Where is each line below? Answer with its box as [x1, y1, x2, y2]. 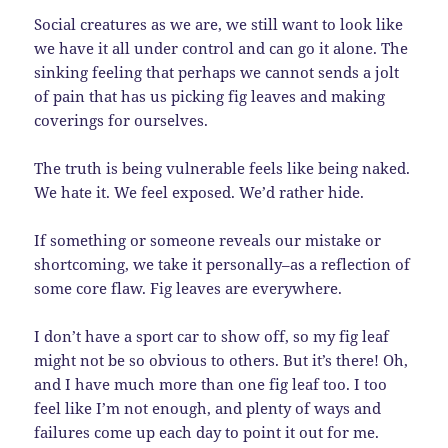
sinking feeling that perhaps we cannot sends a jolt [34, 61, 400, 82]
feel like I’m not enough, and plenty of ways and [34, 397, 382, 418]
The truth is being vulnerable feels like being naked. [34, 157, 411, 178]
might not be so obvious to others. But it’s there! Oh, [34, 349, 409, 370]
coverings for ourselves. [34, 109, 209, 130]
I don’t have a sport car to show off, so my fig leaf [34, 325, 390, 346]
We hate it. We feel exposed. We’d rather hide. [34, 181, 365, 202]
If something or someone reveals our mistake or [34, 229, 382, 250]
